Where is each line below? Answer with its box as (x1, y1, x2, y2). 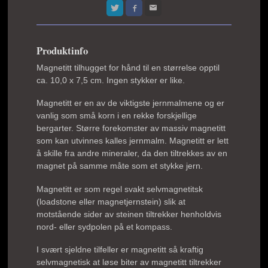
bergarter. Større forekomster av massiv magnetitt (36, 123, 226, 133)
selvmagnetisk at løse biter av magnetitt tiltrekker (36, 257, 222, 267)
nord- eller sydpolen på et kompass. (36, 221, 173, 232)
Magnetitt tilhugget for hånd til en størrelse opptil (36, 62, 220, 72)
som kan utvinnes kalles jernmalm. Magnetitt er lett (36, 136, 229, 145)
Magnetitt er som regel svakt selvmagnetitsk (36, 184, 203, 194)
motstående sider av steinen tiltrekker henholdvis (36, 209, 222, 219)
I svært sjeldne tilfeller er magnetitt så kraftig (36, 245, 204, 254)
